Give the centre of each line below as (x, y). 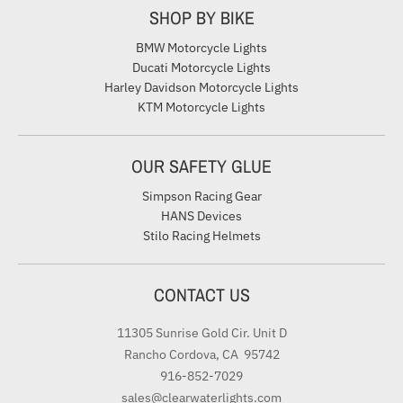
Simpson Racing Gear (201, 197)
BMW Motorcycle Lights (201, 48)
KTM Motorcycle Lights (201, 107)
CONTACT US (201, 295)
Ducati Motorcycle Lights (201, 68)
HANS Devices (201, 216)
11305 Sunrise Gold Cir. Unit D (201, 333)
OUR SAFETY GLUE (201, 166)
